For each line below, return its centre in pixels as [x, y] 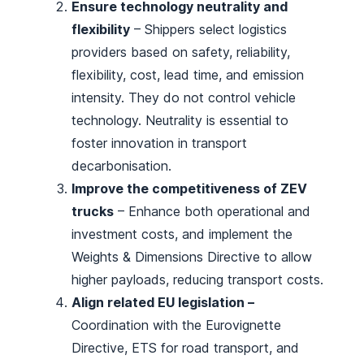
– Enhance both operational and [212, 212]
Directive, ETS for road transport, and [185, 348]
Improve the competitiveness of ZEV [189, 189]
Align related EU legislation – [163, 303]
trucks [93, 212]
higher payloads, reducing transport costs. [197, 280]
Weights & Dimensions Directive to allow [192, 257]
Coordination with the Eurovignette [176, 325]
